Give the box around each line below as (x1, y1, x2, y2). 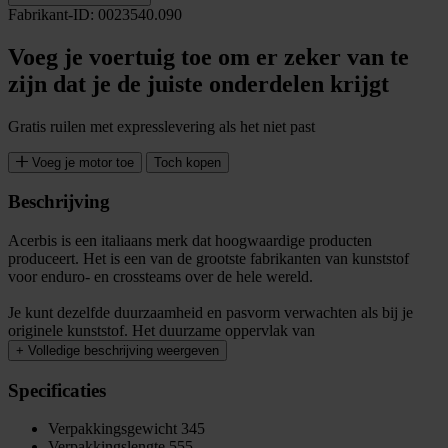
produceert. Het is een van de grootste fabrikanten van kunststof (8, 250, 409, 268)
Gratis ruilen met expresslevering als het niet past (8, 117, 315, 135)
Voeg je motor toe (27, 154, 134, 170)
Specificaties (8, 379, 106, 401)
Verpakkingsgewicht (48, 420, 177, 438)
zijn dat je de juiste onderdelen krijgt (8, 70, 389, 97)
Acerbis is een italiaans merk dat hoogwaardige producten (8, 232, 372, 250)
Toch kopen (153, 154, 221, 170)
